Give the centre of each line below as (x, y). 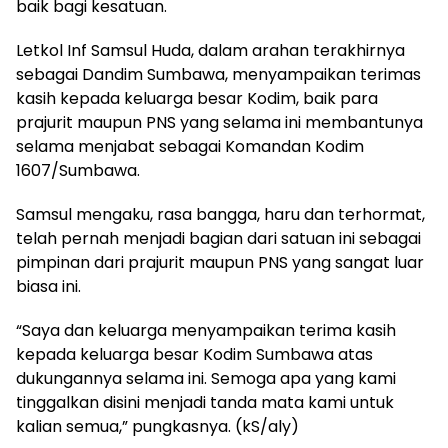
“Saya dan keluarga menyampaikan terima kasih (206, 330)
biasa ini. (48, 286)
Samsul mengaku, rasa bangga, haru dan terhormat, (220, 214)
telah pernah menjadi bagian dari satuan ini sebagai (218, 238)
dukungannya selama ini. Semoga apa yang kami (206, 378)
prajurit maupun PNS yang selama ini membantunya (219, 122)
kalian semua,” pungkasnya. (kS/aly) (157, 426)
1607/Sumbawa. (78, 170)
